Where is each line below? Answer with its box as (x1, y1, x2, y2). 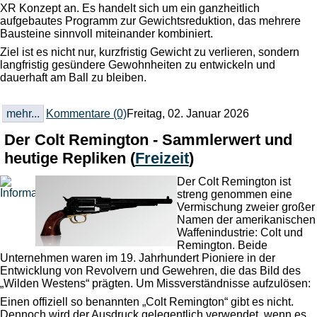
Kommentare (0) (45, 107, 127, 120)
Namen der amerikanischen (177, 213, 316, 226)
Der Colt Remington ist (177, 175, 291, 188)
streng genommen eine (177, 188, 292, 200)
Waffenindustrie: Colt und (177, 226, 303, 238)
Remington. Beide (177, 238, 267, 251)
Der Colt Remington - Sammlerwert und (4, 130, 292, 149)
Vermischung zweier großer (177, 200, 315, 213)
